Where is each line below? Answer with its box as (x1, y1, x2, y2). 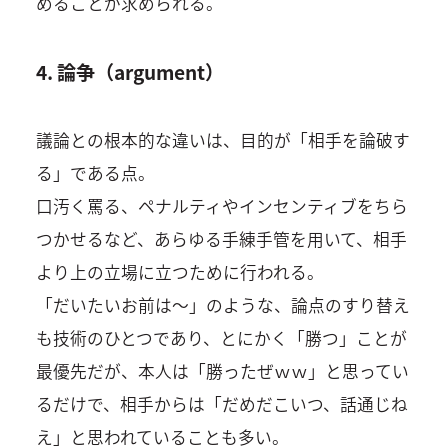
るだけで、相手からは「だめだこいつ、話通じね (35, 392, 408, 417)
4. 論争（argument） (35, 58, 224, 87)
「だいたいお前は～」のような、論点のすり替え (35, 293, 410, 318)
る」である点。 (35, 161, 155, 186)
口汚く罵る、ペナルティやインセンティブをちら (35, 194, 408, 219)
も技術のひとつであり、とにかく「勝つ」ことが (35, 326, 407, 351)
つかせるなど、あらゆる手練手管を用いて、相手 (35, 227, 407, 252)
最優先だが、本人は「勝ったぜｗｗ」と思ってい (35, 359, 409, 384)
